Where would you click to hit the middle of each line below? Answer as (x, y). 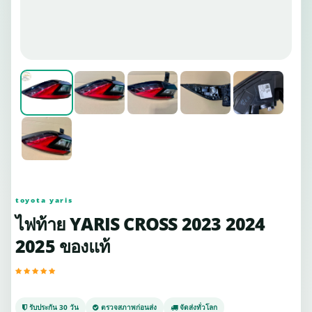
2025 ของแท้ (62, 246)
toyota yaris (44, 200)
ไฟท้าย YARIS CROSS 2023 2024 (140, 224)
